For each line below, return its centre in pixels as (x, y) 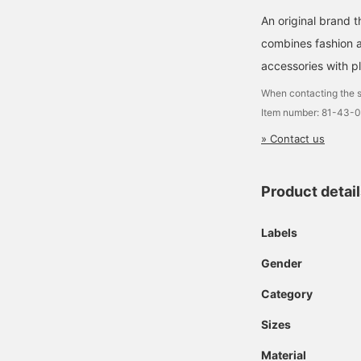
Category (287, 293)
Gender (282, 263)
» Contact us (293, 138)
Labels (279, 232)
